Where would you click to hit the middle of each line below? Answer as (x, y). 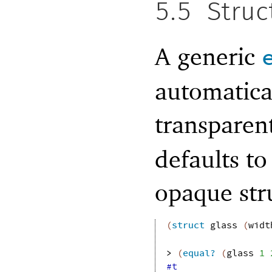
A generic (208, 56)
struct (188, 226)
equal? (199, 254)
